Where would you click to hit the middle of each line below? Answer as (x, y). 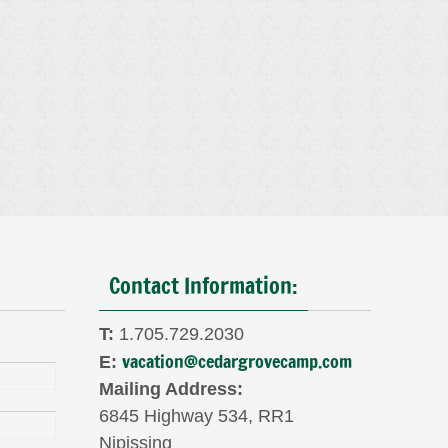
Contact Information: (203, 286)
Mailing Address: (171, 389)
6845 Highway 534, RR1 (196, 416)
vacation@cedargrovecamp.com (237, 361)
